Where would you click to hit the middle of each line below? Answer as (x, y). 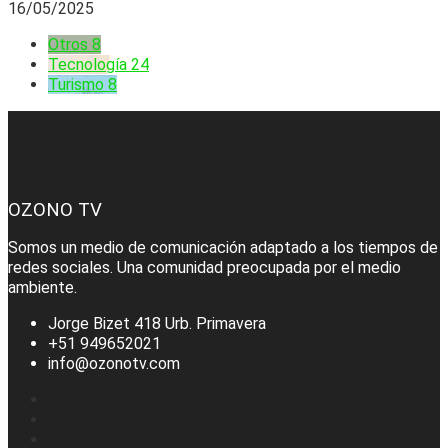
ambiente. (42, 288)
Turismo (76, 84)
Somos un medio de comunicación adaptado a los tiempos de (223, 248)
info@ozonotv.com (114, 364)
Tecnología (87, 64)
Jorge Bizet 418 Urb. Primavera (157, 324)
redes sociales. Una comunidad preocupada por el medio (204, 268)
